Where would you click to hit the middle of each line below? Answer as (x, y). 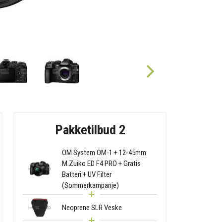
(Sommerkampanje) (91, 185)
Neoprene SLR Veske (92, 207)
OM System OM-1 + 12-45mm (104, 152)
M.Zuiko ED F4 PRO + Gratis (102, 163)
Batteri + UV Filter (87, 174)
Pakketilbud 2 (90, 130)
